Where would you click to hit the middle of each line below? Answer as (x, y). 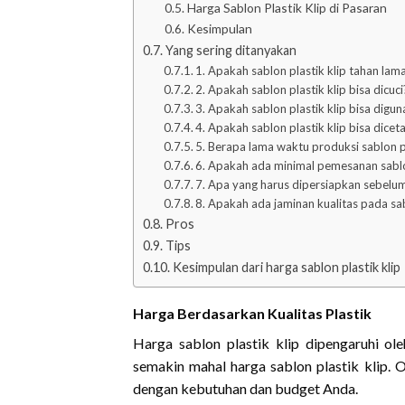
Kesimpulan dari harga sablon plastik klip (286, 267)
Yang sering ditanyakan (231, 50)
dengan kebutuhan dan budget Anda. (245, 388)
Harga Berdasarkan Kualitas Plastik (252, 313)
